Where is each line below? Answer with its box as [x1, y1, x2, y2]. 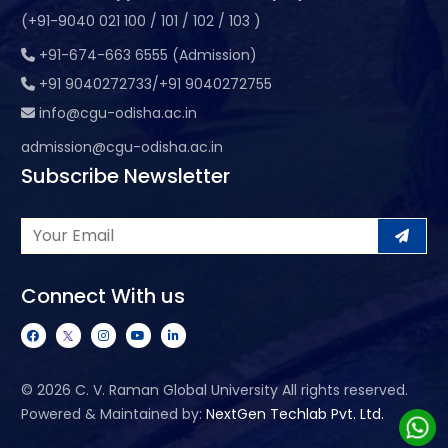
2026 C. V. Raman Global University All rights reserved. [36, 379, 408, 400]
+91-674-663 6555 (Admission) [38, 44, 257, 65]
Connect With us [20, 281, 185, 310]
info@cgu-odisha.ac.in [38, 102, 197, 123]
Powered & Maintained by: [20, 403, 206, 424]
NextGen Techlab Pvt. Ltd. [205, 403, 384, 424]
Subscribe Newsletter [20, 161, 230, 190]
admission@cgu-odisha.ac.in [20, 136, 223, 157]
